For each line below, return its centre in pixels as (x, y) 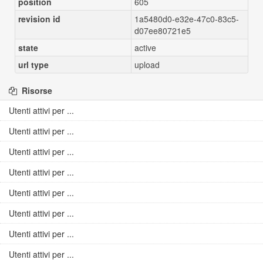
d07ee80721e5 (163, 31)
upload (147, 65)
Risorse (36, 90)
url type (33, 65)
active (145, 48)
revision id (39, 19)
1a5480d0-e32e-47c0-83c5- (187, 19)
